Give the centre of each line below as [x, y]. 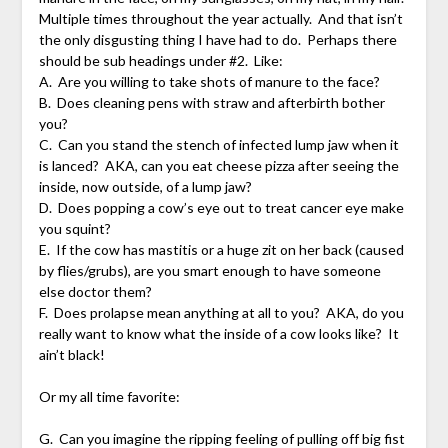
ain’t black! [71, 355]
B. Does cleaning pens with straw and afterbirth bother [211, 103]
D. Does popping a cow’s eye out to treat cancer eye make [221, 208]
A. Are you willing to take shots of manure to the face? [209, 82]
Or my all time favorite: [109, 397]
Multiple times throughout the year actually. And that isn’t [220, 19]
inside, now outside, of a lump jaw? [145, 187]
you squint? [74, 229]
